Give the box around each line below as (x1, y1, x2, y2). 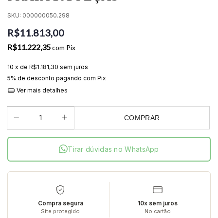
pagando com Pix (54, 74, 106, 82)
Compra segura (37, 199, 83, 207)
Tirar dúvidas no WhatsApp (68, 145, 159, 153)
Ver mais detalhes (15, 87, 68, 94)
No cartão (145, 207, 171, 215)
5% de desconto (7, 74, 54, 82)
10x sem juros (138, 199, 178, 207)
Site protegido (41, 207, 80, 215)
